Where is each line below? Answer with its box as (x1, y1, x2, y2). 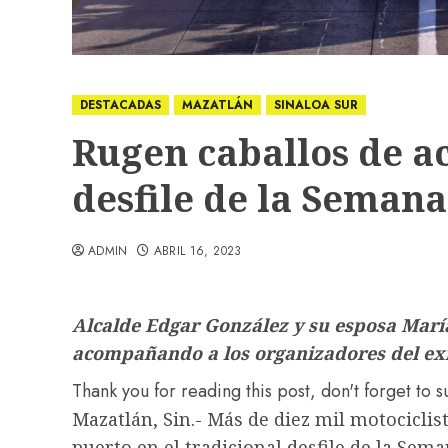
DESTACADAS (80, 95, 161, 114)
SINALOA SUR (274, 95, 358, 114)
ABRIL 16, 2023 (153, 241, 242, 260)
